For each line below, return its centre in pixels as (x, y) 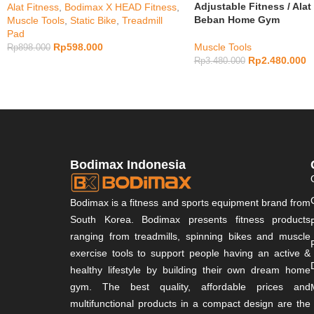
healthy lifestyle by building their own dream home (191, 269)
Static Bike (93, 20)
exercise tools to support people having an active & (191, 253)
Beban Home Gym (237, 19)
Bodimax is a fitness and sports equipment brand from (191, 202)
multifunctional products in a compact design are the (191, 303)
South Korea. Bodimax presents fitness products (191, 219)
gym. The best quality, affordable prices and (191, 286)
